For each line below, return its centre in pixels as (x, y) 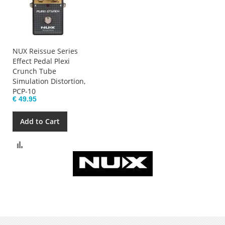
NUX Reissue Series (45, 51)
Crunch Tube (34, 71)
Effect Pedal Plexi (41, 61)
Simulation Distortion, (49, 81)
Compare (40, 143)
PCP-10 (24, 91)
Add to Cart (40, 121)
